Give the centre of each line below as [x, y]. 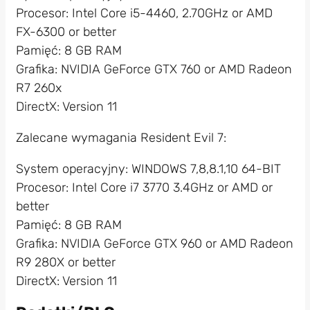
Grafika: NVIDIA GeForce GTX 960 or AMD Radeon [154, 243]
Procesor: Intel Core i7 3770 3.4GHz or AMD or [144, 187]
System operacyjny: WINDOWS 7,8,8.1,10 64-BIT [148, 168]
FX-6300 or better [66, 31]
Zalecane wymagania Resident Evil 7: [121, 137]
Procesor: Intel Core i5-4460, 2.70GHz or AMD [144, 13]
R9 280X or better [65, 262]
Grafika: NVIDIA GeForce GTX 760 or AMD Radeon [154, 69]
